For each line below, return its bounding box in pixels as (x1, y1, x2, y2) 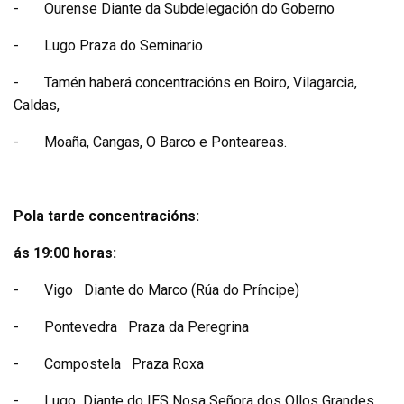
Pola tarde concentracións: (14, 207, 199, 225)
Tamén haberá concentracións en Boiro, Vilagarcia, (44, 73, 357, 91)
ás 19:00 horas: (14, 243, 116, 262)
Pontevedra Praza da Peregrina (44, 317, 278, 335)
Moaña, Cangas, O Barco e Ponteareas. (44, 133, 287, 151)
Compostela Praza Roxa (44, 354, 236, 372)
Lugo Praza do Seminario (44, 36, 203, 54)
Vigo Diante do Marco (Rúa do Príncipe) (44, 280, 332, 298)
